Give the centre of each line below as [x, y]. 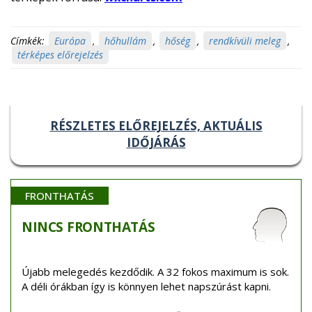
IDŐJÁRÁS [156, 143]
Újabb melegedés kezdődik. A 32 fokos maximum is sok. [155, 272]
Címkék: [28, 41]
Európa [70, 41]
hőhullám [125, 41]
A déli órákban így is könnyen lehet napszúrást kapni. [146, 287]
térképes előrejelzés [60, 55]
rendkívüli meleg [245, 41]
